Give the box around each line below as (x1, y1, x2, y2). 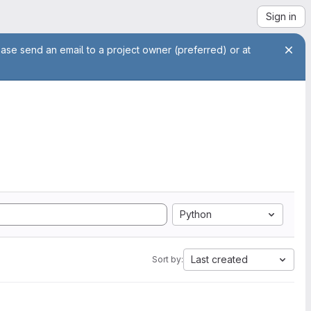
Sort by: (152, 254, 183, 264)
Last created (191, 253, 248, 265)
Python (180, 208, 212, 220)
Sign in (266, 10, 296, 22)
